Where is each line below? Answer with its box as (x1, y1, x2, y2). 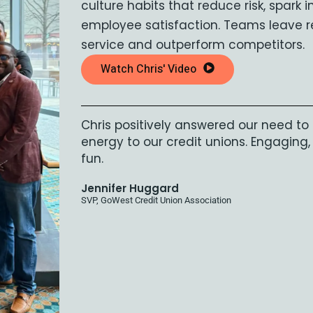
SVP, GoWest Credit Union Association (81, 195, 232, 205)
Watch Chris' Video (101, 61, 197, 78)
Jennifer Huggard (81, 181, 180, 196)
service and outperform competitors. (81, 36, 305, 53)
